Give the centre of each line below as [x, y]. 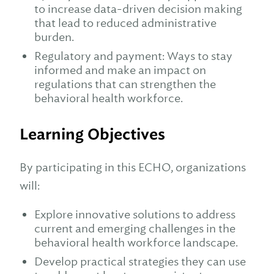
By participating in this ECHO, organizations [133, 167]
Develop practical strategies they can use [140, 261]
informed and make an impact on [120, 70]
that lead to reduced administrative [125, 23]
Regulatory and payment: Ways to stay [133, 56]
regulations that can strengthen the [125, 84]
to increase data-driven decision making [138, 9]
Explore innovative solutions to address [135, 214]
